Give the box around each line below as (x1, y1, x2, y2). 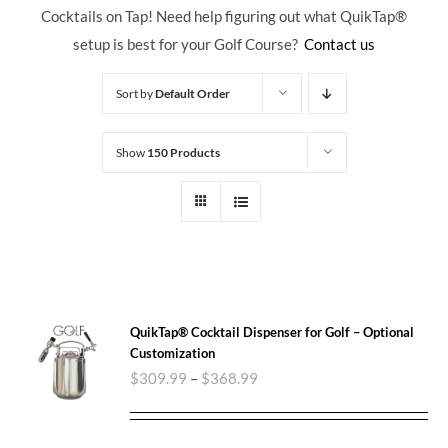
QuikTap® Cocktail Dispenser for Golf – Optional (130, 323, 415, 340)
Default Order (154, 85, 230, 101)
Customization (130, 344, 216, 361)
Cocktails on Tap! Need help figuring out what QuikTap (41, 6, 395, 25)
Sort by (115, 85, 155, 101)
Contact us (304, 34, 375, 53)
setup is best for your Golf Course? (73, 34, 304, 53)
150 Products (146, 144, 220, 160)
